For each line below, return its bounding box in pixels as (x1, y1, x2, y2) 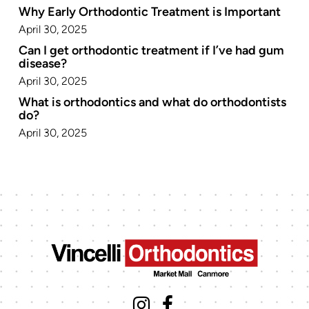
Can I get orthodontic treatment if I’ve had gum (19, 43, 284, 58)
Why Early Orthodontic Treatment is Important (19, 4, 281, 19)
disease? (19, 56, 67, 71)
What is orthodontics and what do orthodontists (19, 94, 286, 110)
